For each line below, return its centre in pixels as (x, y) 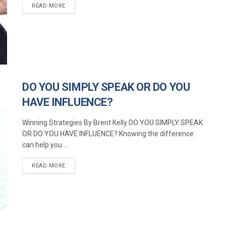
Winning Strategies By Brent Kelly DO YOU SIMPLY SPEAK (112, 123)
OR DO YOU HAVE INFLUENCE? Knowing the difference (108, 134)
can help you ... (45, 145)
